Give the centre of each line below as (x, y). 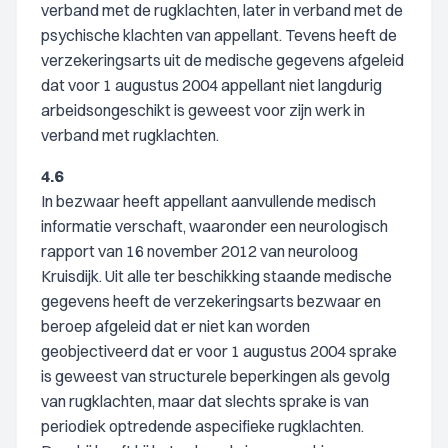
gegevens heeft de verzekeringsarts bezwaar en (211, 301)
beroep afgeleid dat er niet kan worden (175, 326)
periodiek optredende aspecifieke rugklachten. (202, 426)
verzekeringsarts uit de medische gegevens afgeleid (222, 60)
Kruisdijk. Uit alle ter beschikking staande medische (216, 276)
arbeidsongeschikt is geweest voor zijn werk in (203, 110)
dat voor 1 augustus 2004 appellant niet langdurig (211, 85)
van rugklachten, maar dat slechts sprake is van (205, 401)
